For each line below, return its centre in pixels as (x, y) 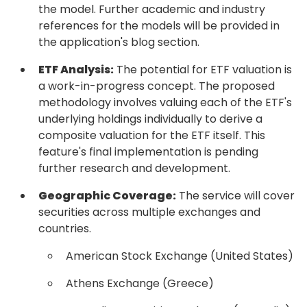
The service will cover (235, 196)
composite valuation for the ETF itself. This (152, 135)
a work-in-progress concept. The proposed (157, 86)
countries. (65, 229)
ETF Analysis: (76, 70)
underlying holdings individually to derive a (150, 119)
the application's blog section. (119, 42)
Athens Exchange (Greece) (140, 283)
